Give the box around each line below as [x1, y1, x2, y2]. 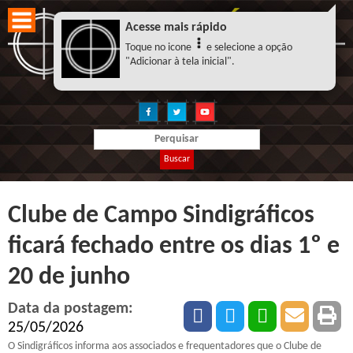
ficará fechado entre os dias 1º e [8, 233, 340, 259]
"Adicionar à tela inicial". [124, 56, 235, 69]
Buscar [163, 154, 190, 164]
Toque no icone [124, 42, 194, 54]
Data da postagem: [8, 301, 133, 318]
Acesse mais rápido [124, 21, 227, 34]
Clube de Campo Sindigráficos [8, 203, 314, 229]
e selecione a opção [203, 42, 292, 54]
